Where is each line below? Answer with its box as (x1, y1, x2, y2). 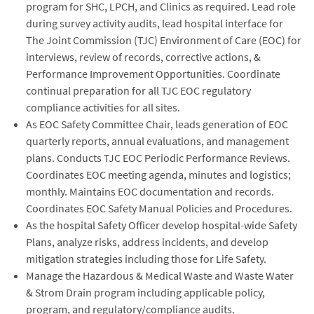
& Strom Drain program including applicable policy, (25, 285, 265, 299)
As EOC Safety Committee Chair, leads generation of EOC (25, 116, 288, 131)
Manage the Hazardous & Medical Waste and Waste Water (25, 268, 294, 282)
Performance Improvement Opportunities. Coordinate (25, 66, 280, 81)
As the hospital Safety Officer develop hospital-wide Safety (25, 217, 297, 232)
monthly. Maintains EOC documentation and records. (25, 184, 274, 198)
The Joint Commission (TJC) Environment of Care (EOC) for (25, 32, 301, 47)
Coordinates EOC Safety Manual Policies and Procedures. (25, 200, 292, 215)
